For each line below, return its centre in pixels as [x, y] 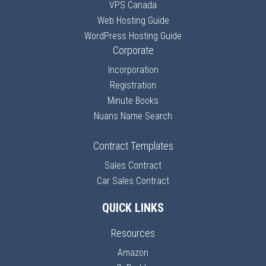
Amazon [133, 253]
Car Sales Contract [133, 181]
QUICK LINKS [133, 208]
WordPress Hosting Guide [133, 36]
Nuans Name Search [133, 116]
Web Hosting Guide [133, 20]
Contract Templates [133, 146]
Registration [133, 85]
